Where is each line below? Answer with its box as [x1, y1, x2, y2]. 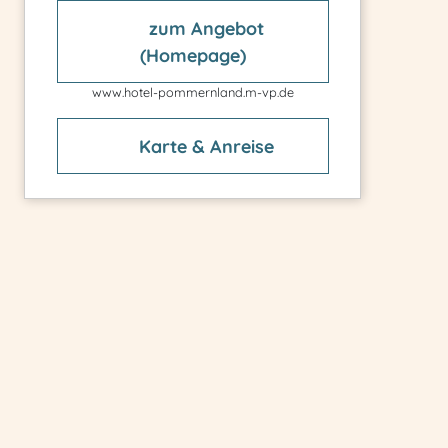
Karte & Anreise [133, 134, 274, 158]
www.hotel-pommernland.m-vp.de [91, 84, 294, 101]
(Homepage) [139, 43, 246, 67]
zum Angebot [143, 16, 264, 40]
